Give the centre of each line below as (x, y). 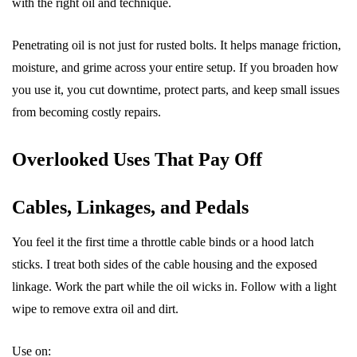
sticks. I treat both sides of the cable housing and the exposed (165, 264)
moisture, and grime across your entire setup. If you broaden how (175, 67)
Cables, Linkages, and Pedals (130, 207)
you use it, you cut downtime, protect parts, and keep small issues (176, 90)
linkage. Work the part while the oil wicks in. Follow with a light (174, 286)
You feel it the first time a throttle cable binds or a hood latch (163, 242)
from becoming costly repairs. (86, 112)
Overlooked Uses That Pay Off (137, 159)
